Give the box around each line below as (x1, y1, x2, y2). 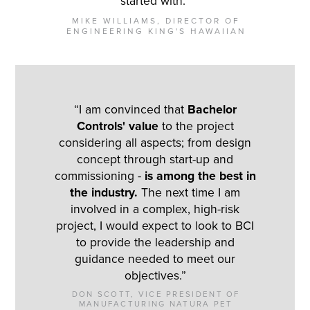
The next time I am (138, 185, 240, 200)
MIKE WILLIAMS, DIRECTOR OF (72, 16, 240, 26)
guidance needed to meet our (75, 251, 235, 266)
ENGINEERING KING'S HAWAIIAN (66, 26, 246, 37)
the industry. (70, 185, 138, 200)
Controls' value (76, 118, 158, 134)
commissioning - (54, 168, 145, 183)
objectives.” (124, 268, 186, 283)
